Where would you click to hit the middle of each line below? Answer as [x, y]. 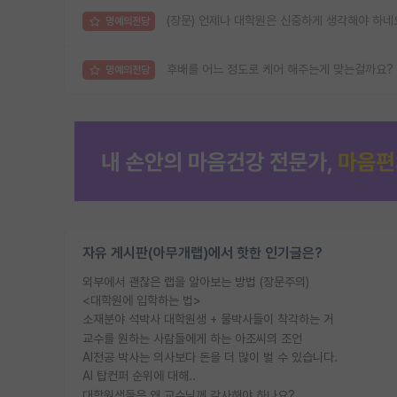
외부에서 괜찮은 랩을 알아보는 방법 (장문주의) [196, 281]
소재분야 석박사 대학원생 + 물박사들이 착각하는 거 [208, 319]
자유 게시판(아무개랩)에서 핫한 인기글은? [202, 253]
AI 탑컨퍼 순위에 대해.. [139, 376]
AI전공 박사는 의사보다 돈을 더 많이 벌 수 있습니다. [210, 357]
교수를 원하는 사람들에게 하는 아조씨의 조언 [192, 338]
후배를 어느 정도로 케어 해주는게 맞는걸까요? [280, 70]
